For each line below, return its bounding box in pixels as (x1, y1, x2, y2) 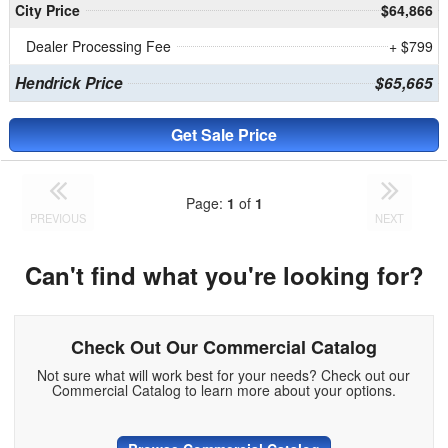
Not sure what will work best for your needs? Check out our (37, 365, 411, 386)
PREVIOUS (30, 210, 87, 227)
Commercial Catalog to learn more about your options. (51, 380, 396, 401)
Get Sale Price (171, 123, 277, 147)
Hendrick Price (14, 72, 123, 95)
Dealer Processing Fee (26, 36, 171, 57)
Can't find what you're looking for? (24, 258, 424, 293)
